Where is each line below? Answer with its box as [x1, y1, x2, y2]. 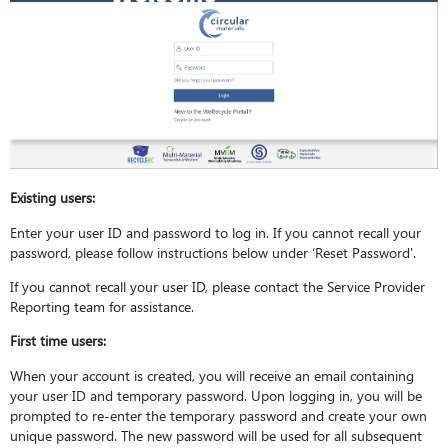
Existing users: [10, 187, 96, 208]
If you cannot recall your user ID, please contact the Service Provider [10, 276, 426, 297]
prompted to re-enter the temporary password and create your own [10, 404, 428, 425]
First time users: [10, 330, 107, 351]
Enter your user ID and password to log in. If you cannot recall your [10, 221, 422, 242]
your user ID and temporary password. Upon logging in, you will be [10, 384, 423, 405]
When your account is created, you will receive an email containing [10, 364, 415, 385]
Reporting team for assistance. [10, 296, 195, 317]
